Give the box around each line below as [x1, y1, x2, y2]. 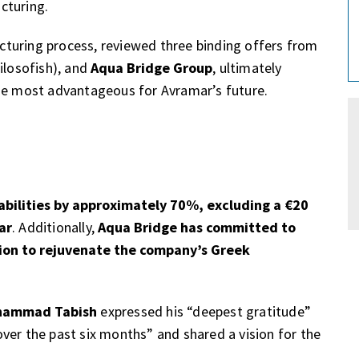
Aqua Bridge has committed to [98, 218, 296, 237]
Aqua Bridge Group [91, 58, 213, 78]
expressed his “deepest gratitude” [97, 301, 312, 321]
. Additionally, [12, 218, 99, 237]
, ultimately [212, 58, 282, 78]
